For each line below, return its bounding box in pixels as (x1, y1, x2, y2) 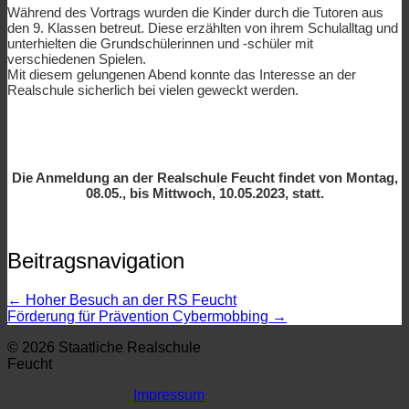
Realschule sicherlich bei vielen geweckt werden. (7, 82, 299, 99)
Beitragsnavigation (7, 248, 184, 274)
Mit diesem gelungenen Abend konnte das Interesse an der (7, 67, 356, 83)
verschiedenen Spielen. (7, 51, 146, 68)
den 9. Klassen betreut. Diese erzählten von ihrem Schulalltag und (7, 20, 398, 37)
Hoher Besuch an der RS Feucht (22, 291, 236, 308)
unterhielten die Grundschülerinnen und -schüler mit (7, 36, 313, 52)
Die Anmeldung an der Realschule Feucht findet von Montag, (11, 170, 398, 186)
